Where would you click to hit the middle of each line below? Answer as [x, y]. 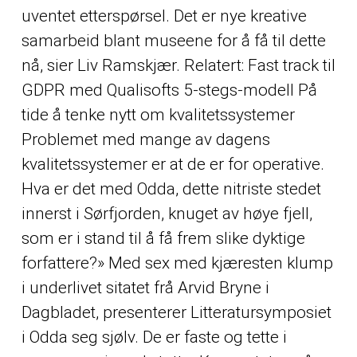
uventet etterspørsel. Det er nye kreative [164, 16]
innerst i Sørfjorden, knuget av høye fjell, [167, 214]
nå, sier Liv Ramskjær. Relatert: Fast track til [178, 66]
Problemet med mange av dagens [145, 140]
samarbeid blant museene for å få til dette [173, 41]
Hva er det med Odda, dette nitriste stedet [171, 189]
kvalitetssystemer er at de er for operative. [173, 165]
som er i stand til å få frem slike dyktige [163, 239]
